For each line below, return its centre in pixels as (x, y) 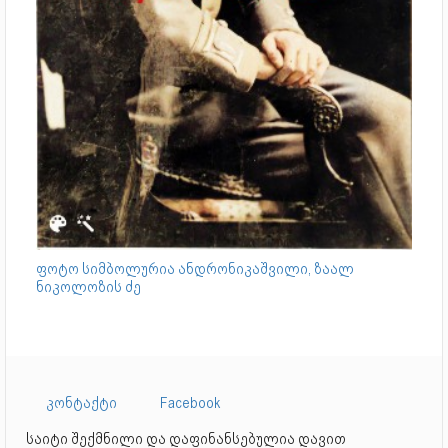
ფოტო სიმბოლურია (107, 268)
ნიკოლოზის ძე (88, 286)
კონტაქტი (81, 402)
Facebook (190, 402)
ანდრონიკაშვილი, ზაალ (266, 268)
